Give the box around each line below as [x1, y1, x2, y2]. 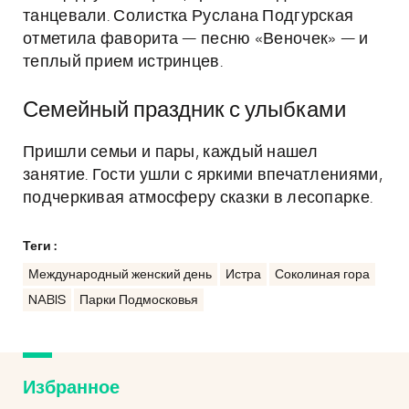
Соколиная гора [275, 268, 370, 281]
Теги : [23, 240, 57, 253]
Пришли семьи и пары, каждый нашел [23, 144, 318, 161]
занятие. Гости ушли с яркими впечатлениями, [23, 167, 383, 184]
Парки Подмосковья [79, 294, 198, 307]
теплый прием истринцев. [23, 54, 223, 70]
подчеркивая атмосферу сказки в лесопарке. [23, 190, 373, 206]
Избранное [23, 379, 120, 397]
